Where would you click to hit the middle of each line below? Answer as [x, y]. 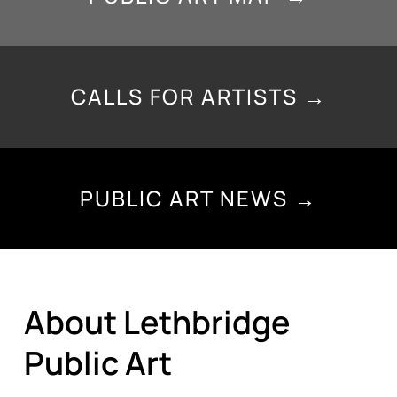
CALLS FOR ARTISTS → [198, 97]
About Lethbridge [156, 322]
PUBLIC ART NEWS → [198, 198]
